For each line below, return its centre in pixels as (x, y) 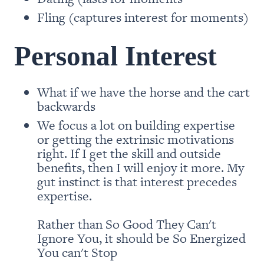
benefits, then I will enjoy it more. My (140, 167)
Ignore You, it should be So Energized (141, 237)
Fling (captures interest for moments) (143, 16)
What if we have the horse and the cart (143, 91)
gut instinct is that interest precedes (137, 181)
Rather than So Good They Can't (126, 223)
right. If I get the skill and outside (129, 153)
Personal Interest (115, 56)
